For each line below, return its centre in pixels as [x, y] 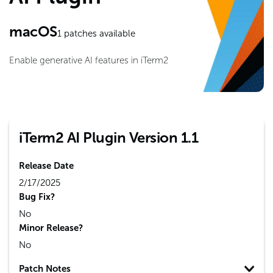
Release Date [46, 166]
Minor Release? [51, 228]
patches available [98, 34]
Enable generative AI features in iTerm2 [89, 60]
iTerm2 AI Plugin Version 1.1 [108, 137]
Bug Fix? [37, 197]
